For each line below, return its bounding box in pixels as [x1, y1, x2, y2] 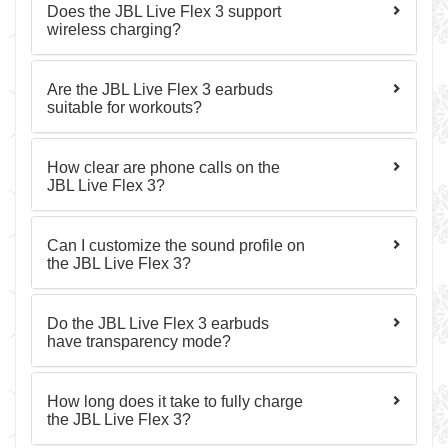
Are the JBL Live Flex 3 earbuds [47, 81, 273, 98]
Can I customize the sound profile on [47, 237, 305, 254]
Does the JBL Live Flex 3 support [47, 3, 281, 20]
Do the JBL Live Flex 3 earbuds [47, 315, 269, 332]
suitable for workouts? [47, 99, 202, 116]
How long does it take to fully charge [47, 393, 303, 410]
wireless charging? [47, 21, 181, 38]
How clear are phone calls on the [47, 159, 280, 176]
